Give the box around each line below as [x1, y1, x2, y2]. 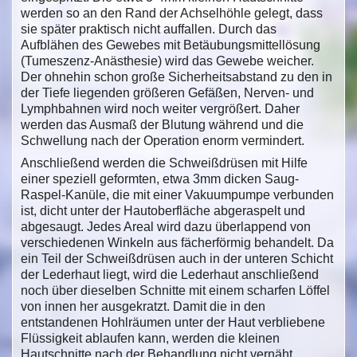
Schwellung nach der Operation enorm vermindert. [21, 133, 304, 147]
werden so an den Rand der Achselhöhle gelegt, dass [21, 6, 323, 20]
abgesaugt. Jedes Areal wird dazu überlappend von [21, 219, 311, 233]
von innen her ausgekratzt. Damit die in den [21, 299, 265, 313]
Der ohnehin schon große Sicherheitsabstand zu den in [21, 69, 332, 84]
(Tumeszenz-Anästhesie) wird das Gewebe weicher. [21, 53, 314, 68]
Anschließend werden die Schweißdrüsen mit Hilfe [21, 155, 308, 170]
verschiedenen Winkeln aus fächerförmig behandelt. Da [21, 235, 334, 249]
